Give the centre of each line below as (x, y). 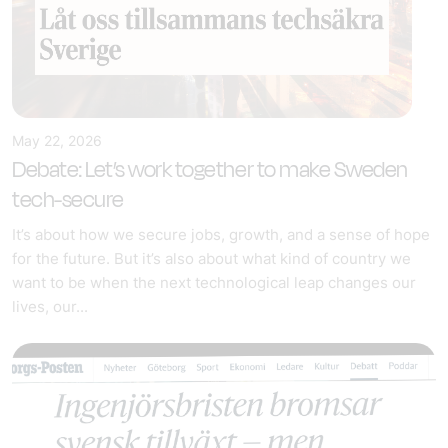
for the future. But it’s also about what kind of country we (211, 258)
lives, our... (50, 306)
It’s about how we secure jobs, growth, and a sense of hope (221, 234)
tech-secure (68, 200)
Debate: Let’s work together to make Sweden (210, 170)
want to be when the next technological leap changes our (214, 282)
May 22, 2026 (57, 140)
